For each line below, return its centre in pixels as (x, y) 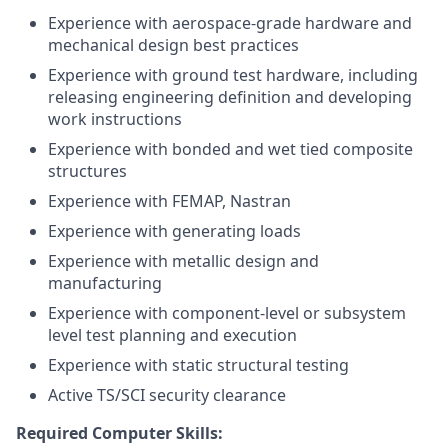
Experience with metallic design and (183, 261)
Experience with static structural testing (198, 365)
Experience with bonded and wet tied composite (230, 149)
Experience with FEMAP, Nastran (169, 201)
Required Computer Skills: (119, 433)
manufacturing (105, 283)
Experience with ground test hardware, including (233, 75)
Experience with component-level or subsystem (227, 313)
